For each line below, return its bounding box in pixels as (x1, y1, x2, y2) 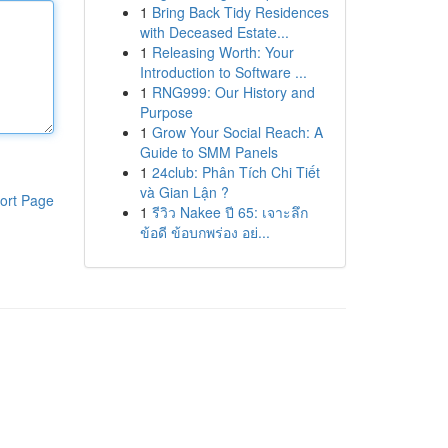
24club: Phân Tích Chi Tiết (151, 162, 320, 182)
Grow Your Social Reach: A (151, 122, 323, 142)
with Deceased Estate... (139, 22, 289, 42)
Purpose (139, 102, 193, 122)
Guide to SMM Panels (139, 142, 278, 162)
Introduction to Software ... (139, 62, 307, 82)
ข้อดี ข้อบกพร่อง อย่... (139, 222, 270, 242)
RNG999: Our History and (151, 82, 315, 102)
